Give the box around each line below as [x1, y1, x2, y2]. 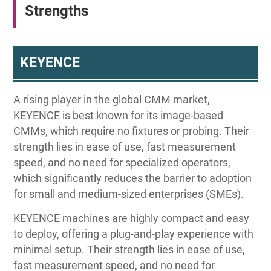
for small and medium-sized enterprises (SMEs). [13, 188, 244, 201]
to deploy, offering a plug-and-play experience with [13, 227, 254, 241]
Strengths [24, 2, 88, 20]
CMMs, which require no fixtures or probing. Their [13, 125, 250, 138]
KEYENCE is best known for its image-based [13, 109, 224, 122]
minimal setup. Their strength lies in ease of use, [13, 243, 246, 256]
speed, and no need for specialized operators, [13, 156, 231, 169]
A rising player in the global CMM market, [13, 93, 211, 106]
